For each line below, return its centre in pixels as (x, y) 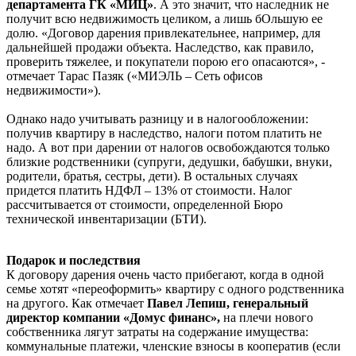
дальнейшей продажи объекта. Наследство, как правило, (160, 47)
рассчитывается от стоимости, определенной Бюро (145, 204)
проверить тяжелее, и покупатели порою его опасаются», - (166, 61)
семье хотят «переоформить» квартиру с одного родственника (175, 288)
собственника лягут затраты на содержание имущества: (157, 331)
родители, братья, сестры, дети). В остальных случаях (152, 176)
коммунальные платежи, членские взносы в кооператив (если (174, 346)
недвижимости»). (54, 90)
